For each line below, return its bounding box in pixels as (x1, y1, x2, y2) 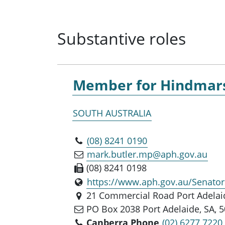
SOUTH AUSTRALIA (73, 106, 151, 119)
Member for (73, 75, 157, 94)
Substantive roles (57, 27, 186, 49)
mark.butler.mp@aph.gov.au (87, 148, 208, 160)
